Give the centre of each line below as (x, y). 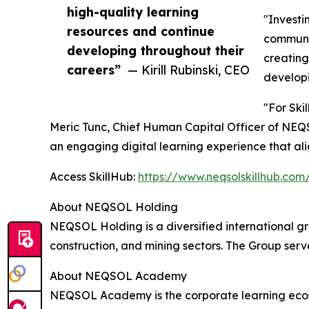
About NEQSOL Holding (114, 207)
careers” (94, 69)
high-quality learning (133, 11)
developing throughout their (156, 50)
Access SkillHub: (94, 176)
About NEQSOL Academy (118, 276)
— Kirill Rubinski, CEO (189, 69)
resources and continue (141, 31)
